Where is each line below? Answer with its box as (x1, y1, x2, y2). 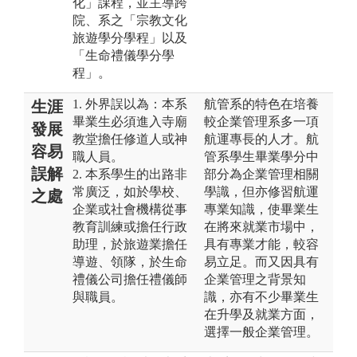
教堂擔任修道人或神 (73, 131, 187, 146)
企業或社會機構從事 (73, 202, 187, 216)
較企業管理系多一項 (204, 114, 319, 128)
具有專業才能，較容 (204, 237, 319, 251)
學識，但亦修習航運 (204, 184, 319, 198)
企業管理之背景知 (204, 272, 306, 286)
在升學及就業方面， (204, 307, 319, 321)
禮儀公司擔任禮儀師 (73, 272, 187, 286)
